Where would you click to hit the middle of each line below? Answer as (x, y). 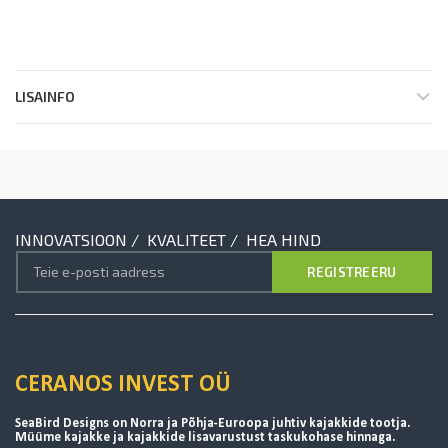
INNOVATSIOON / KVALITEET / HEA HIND (168, 239)
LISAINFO (45, 96)
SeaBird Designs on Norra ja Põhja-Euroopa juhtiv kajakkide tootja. (213, 423)
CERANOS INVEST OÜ (123, 384)
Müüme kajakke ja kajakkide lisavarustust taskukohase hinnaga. (205, 437)
